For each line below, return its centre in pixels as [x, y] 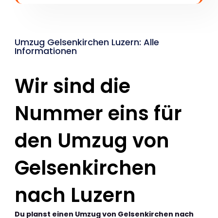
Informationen [46, 51]
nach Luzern [75, 195]
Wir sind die [73, 86]
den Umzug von [92, 140]
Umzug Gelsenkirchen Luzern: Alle [87, 42]
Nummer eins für [98, 113]
